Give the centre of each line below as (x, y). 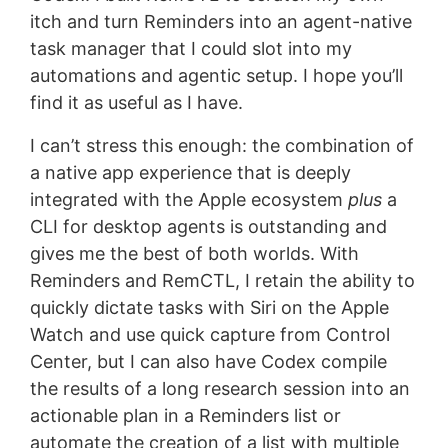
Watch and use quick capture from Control (209, 334)
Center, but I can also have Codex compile (208, 361)
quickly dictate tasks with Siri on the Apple (209, 307)
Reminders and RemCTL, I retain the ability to (222, 280)
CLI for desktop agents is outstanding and (208, 226)
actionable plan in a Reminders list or (185, 415)
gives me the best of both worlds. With (194, 253)
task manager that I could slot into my (190, 48)
